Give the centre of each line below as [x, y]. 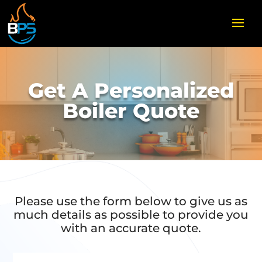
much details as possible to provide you [131, 215]
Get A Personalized [131, 90]
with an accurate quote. [131, 228]
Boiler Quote [131, 111]
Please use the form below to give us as [131, 201]
